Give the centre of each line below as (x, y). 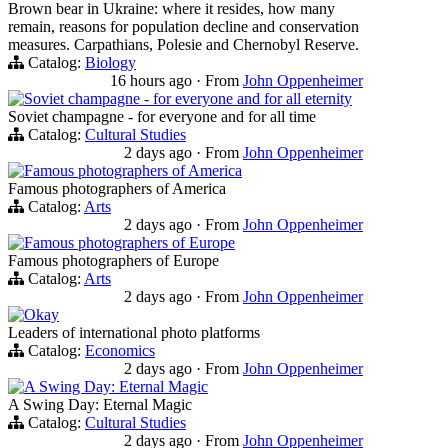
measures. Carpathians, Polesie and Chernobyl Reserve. (183, 45)
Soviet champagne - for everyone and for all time (162, 117)
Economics (120, 351)
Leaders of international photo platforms (134, 333)
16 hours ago (153, 81)
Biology (110, 63)
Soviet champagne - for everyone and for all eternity (188, 99)
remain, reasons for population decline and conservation (183, 27)
